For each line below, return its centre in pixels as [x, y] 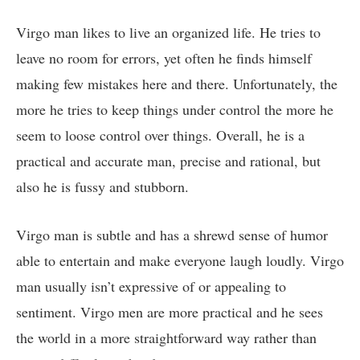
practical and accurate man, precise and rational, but [168, 161]
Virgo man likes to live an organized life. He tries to [168, 33]
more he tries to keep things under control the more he [175, 110]
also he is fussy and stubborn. [102, 187]
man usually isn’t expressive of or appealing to [151, 286]
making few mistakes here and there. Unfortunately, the [177, 84]
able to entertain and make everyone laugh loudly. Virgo [180, 260]
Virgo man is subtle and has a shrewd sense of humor [172, 234]
